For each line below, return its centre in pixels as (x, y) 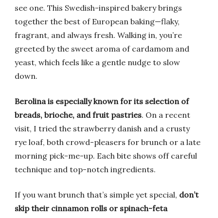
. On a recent (166, 115)
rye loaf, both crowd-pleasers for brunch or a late (108, 142)
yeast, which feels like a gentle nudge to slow (97, 62)
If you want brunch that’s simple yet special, (97, 195)
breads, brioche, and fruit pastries (78, 115)
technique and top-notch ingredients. (85, 169)
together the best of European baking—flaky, (97, 21)
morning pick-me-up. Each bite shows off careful (106, 156)
